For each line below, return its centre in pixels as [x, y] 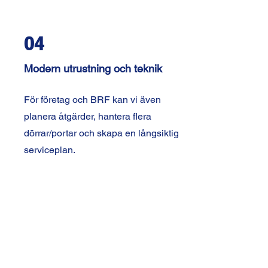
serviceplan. [49, 150]
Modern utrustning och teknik [93, 68]
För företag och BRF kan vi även [92, 100]
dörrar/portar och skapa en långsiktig [101, 133]
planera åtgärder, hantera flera [87, 116]
